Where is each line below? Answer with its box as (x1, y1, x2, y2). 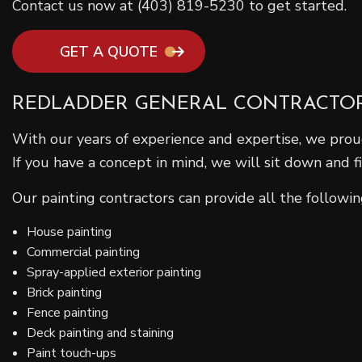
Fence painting (26, 304, 108, 322)
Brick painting (26, 284, 102, 302)
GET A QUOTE (60, 41, 158, 61)
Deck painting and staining (26, 324, 174, 343)
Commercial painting (26, 243, 140, 262)
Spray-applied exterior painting (26, 263, 201, 282)
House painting (26, 223, 112, 242)
